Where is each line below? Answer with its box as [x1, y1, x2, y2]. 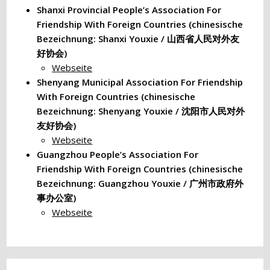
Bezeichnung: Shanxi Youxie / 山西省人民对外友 [37, 33, 240, 45]
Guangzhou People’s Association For [37, 148, 199, 160]
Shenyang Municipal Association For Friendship [37, 76, 243, 88]
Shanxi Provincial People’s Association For [37, 4, 222, 16]
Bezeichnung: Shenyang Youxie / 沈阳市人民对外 [37, 105, 245, 117]
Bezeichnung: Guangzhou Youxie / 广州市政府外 [37, 177, 244, 189]
